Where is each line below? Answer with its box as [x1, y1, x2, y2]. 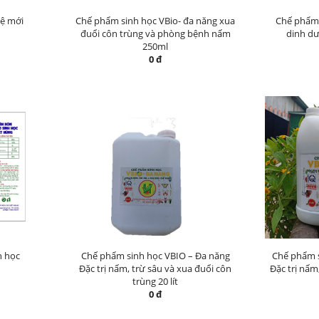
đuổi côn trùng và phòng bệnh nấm [80, 27, 231, 40]
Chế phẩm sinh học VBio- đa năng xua [75, 14, 235, 27]
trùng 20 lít [132, 275, 178, 288]
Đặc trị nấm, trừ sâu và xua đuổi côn [79, 262, 231, 275]
